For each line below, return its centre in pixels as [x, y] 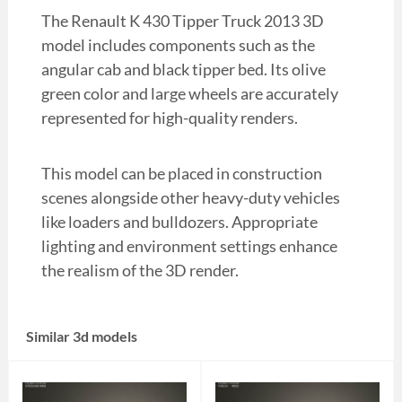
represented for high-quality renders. [169, 118]
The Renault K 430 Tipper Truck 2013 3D [182, 21]
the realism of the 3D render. [140, 271]
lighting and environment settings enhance [189, 246]
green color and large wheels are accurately [189, 94]
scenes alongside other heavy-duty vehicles [190, 198]
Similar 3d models [81, 336]
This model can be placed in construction [181, 174]
